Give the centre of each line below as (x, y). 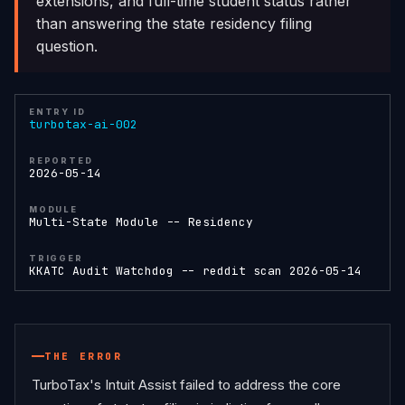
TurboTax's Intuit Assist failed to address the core (186, 384)
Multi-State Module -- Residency (141, 221)
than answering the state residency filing (174, 23)
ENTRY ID (57, 111)
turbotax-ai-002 (83, 124)
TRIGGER (56, 258)
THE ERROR (84, 356)
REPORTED (61, 160)
